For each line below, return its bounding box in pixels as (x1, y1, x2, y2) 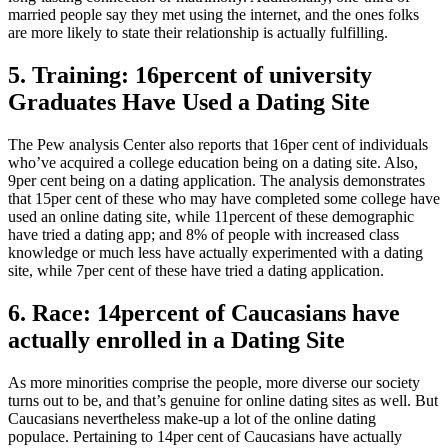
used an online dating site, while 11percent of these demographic (8, 207, 414, 225)
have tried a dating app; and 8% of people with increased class (8, 225, 399, 243)
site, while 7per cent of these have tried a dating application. (8, 261, 384, 279)
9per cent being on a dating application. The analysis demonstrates (8, 171, 425, 189)
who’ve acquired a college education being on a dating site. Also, (8, 153, 418, 171)
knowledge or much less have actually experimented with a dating (8, 243, 423, 261)
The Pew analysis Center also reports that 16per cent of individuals (8, 135, 428, 153)
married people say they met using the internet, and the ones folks (8, 6, 419, 24)
